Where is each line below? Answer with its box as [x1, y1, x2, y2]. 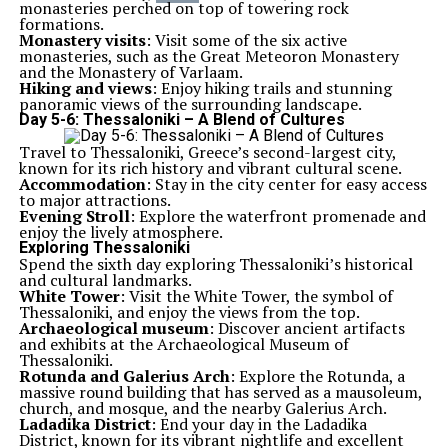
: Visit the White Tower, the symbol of [119, 285, 393, 307]
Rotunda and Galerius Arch [18, 365, 230, 387]
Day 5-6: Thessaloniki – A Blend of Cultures [18, 110, 345, 129]
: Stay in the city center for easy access [145, 173, 427, 195]
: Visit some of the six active [145, 29, 347, 51]
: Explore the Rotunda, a [229, 365, 405, 387]
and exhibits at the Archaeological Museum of [18, 333, 349, 355]
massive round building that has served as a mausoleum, [18, 381, 422, 403]
